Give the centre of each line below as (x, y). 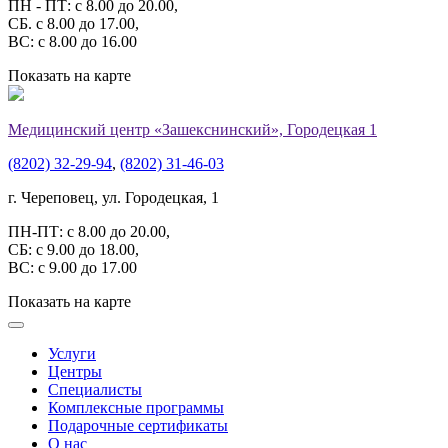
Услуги (72, 354)
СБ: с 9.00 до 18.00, (73, 250)
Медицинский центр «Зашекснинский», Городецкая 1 (192, 130)
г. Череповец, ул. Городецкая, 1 (113, 198)
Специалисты (95, 390)
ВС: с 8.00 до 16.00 (72, 42)
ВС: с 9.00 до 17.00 (72, 268)
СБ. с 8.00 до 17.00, (73, 24)
